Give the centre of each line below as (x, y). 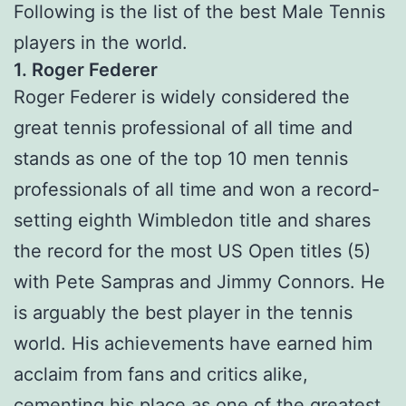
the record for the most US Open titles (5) (192, 251)
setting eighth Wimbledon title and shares (192, 221)
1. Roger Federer (86, 70)
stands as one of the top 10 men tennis (181, 159)
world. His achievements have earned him (193, 344)
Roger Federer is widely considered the (182, 97)
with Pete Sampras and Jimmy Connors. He (199, 282)
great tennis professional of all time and (183, 128)
